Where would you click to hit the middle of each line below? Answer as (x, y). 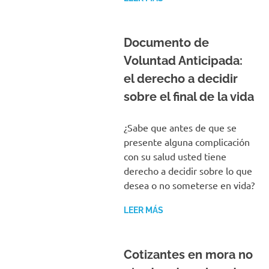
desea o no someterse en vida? (189, 185)
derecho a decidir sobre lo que (188, 171)
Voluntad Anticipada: (183, 61)
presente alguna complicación (186, 142)
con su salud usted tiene (175, 156)
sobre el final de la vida (189, 97)
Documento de (166, 43)
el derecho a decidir (180, 79)
